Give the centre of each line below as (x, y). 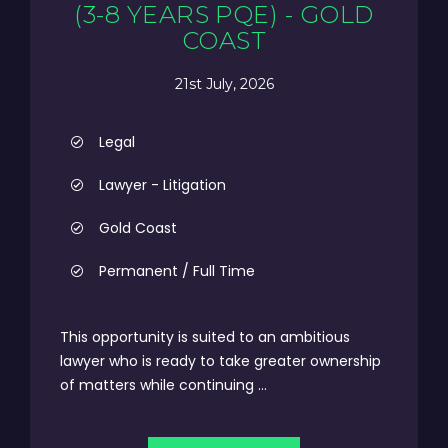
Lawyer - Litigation (162, 185)
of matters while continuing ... (163, 385)
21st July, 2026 (224, 83)
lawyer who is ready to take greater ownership (220, 361)
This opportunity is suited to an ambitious (205, 337)
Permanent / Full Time (177, 271)
